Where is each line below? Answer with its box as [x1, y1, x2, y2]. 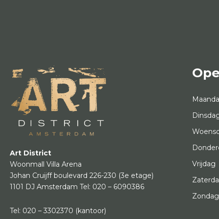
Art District [10, 149, 51, 158]
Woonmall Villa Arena [10, 160, 82, 169]
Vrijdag [192, 159, 216, 169]
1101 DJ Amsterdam [10, 182, 80, 192]
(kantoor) [73, 206, 106, 216]
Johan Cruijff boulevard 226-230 [10, 171, 118, 180]
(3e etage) [118, 171, 153, 180]
